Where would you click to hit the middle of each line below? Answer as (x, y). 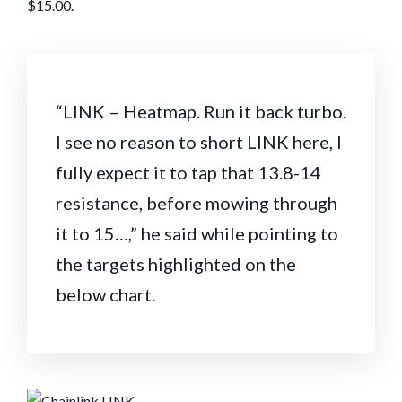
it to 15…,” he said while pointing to (197, 233)
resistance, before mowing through (197, 202)
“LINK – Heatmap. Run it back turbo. (201, 111)
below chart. (105, 294)
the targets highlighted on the (176, 263)
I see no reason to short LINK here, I (199, 141)
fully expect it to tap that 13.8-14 (188, 172)
